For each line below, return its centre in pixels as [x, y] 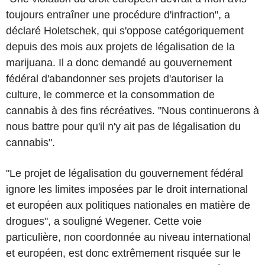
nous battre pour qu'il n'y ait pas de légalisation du [123, 127]
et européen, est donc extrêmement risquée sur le [123, 253]
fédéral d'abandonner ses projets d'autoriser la [115, 79]
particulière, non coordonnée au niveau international [128, 237]
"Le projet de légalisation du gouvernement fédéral [125, 173]
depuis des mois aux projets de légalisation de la [120, 47]
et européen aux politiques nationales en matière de [128, 205]
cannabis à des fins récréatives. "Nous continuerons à [132, 111]
